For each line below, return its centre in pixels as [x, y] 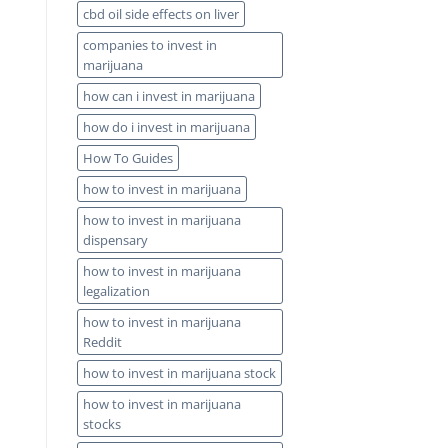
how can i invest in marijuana [169, 96]
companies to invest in [150, 45]
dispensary [115, 240]
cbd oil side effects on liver [161, 14]
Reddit [102, 342]
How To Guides [128, 158]
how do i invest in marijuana [166, 127]
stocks [102, 424]
